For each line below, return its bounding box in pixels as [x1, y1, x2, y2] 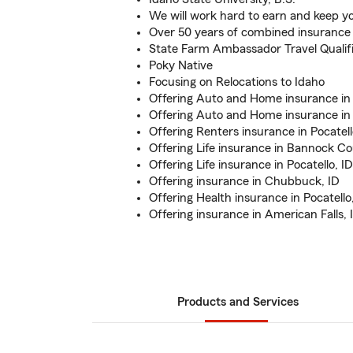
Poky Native [149, 59, 213, 72]
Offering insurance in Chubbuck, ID [149, 175, 340, 188]
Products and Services [177, 295, 299, 308]
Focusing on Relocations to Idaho [149, 76, 325, 88]
